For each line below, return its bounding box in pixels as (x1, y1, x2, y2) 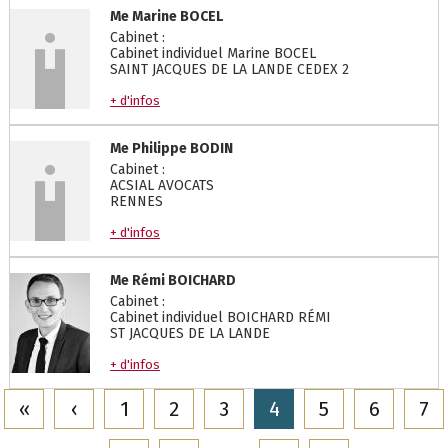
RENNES (109, 193, 163, 210)
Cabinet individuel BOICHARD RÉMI (109, 309, 331, 326)
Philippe (131, 140, 187, 157)
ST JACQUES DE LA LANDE (109, 325, 270, 342)
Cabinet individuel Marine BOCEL (109, 45, 316, 62)
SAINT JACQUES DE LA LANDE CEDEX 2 (109, 61, 349, 78)
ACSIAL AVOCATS (109, 177, 214, 194)
